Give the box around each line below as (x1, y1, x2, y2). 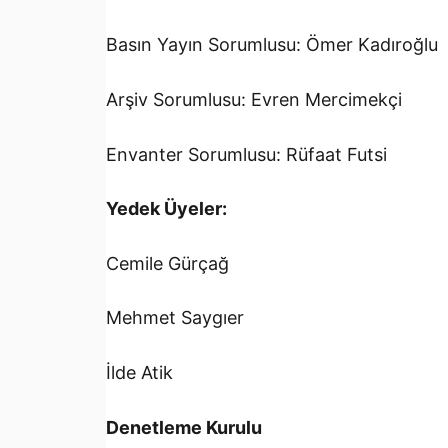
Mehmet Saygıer (106, 307, 244, 329)
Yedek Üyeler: (106, 198, 227, 220)
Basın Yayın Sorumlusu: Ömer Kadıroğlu (106, 34, 438, 56)
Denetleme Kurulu (106, 416, 262, 438)
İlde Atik (106, 361, 173, 383)
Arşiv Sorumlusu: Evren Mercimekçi (106, 88, 402, 110)
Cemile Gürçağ (106, 252, 229, 274)
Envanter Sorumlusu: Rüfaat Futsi (106, 143, 387, 165)
